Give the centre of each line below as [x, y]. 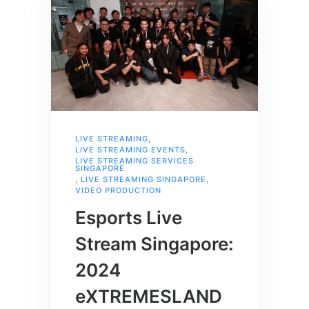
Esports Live [129, 218]
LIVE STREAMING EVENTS [130, 150]
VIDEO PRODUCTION [118, 191]
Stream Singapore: [154, 244]
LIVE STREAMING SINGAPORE [143, 180]
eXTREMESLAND [149, 297]
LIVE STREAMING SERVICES [134, 161]
